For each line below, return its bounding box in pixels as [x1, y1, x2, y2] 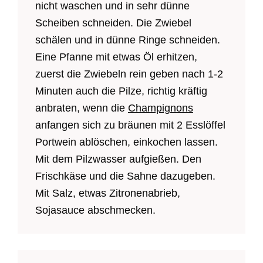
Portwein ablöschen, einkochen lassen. [35, 136, 218, 148]
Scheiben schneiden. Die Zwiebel [35, 16, 191, 29]
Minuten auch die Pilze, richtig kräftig [35, 85, 207, 97]
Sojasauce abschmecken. [35, 204, 156, 216]
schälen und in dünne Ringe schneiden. [35, 33, 220, 46]
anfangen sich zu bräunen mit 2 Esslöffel [35, 119, 225, 131]
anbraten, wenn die [35, 102, 128, 114]
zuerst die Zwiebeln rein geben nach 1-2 [35, 68, 223, 80]
